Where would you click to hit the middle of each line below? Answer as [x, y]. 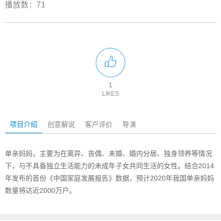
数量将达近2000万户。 [40, 190]
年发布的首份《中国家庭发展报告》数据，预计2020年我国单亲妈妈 [110, 178]
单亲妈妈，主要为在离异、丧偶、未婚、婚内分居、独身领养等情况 [109, 153]
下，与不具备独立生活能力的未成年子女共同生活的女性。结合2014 [110, 166]
